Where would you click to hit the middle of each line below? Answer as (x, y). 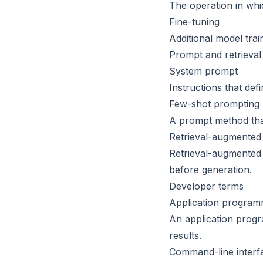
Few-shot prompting (214, 104)
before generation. (210, 170)
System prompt (203, 71)
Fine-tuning (194, 22)
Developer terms (206, 186)
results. (185, 235)
